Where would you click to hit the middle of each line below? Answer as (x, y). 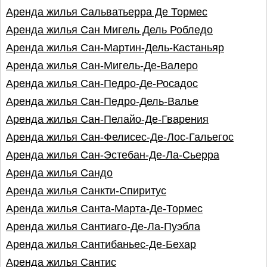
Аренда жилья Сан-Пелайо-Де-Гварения (107, 119)
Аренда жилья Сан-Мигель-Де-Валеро (102, 66)
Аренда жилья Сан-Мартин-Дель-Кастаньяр (115, 48)
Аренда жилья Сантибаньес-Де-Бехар (101, 244)
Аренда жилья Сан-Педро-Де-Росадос (102, 83)
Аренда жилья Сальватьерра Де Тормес (107, 12)
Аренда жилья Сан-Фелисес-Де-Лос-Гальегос (120, 137)
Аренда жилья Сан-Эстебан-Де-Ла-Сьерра (113, 155)
